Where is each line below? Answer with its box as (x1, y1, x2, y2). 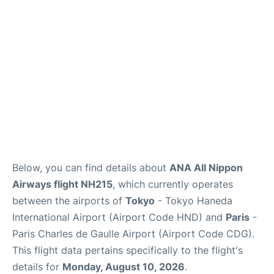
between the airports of (12, 194, 125, 207)
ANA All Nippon (169, 161, 243, 174)
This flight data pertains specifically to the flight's (12, 243, 243, 256)
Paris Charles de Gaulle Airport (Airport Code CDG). (12, 227, 254, 240)
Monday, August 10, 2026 (62, 260, 185, 273)
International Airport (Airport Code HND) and (12, 210, 226, 223)
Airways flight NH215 (12, 177, 113, 190)
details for (12, 260, 62, 273)
